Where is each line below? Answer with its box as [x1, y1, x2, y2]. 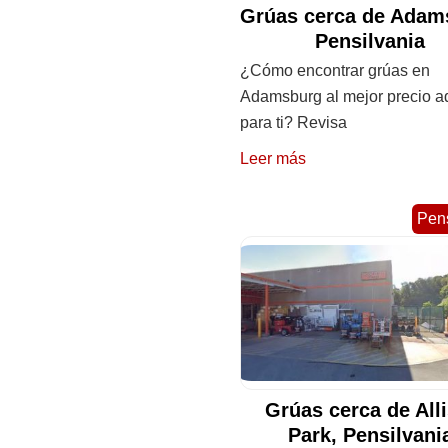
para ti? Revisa [240, 113, 347, 131]
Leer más [240, 149, 306, 167]
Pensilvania [315, 29, 432, 52]
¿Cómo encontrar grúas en [240, 61, 430, 79]
